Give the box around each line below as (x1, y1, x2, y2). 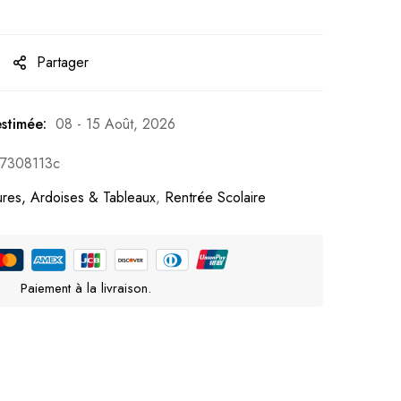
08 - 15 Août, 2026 (55, 114, 175, 134)
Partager (37, 52, 89, 73)
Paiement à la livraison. (21, 278, 151, 299)
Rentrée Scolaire (165, 187, 266, 208)
